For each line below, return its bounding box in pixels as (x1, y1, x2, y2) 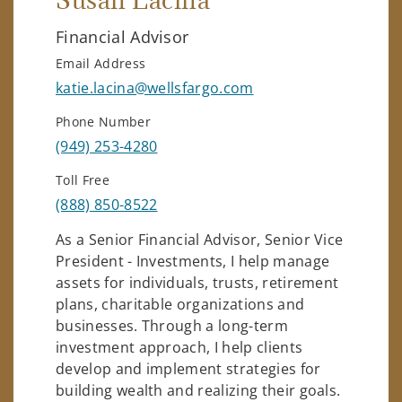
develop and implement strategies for (56, 359, 321, 380)
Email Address (56, 55, 146, 73)
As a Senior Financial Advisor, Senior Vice (56, 230, 344, 250)
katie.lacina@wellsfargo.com (56, 78, 254, 99)
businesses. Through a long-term (56, 316, 288, 336)
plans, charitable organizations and (56, 294, 305, 315)
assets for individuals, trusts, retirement (56, 273, 339, 293)
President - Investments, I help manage (56, 251, 330, 272)
